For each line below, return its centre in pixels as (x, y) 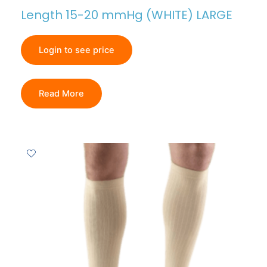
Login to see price (77, 50)
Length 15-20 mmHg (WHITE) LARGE (127, 15)
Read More (61, 94)
